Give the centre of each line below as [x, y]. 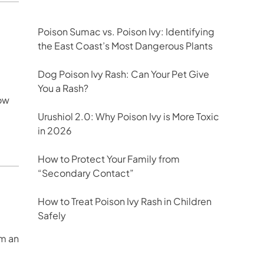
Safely [52, 215]
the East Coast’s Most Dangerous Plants [125, 46]
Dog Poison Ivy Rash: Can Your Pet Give [123, 74]
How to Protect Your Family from [109, 159]
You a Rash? [63, 88]
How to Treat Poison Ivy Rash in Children [125, 201]
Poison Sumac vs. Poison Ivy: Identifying [126, 32]
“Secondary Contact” [86, 173]
